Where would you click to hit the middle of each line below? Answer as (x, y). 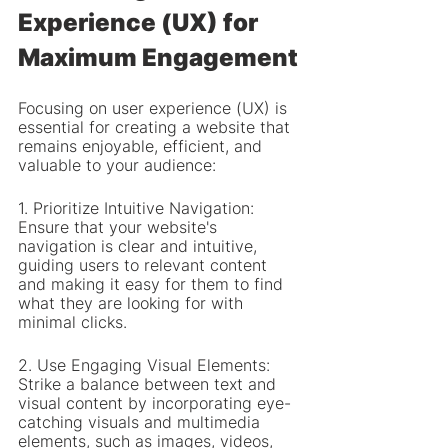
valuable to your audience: (117, 165)
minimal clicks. (72, 322)
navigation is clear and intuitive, (140, 246)
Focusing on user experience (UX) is (155, 108)
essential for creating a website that (156, 127)
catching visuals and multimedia (141, 422)
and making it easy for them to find (153, 284)
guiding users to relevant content (145, 265)
